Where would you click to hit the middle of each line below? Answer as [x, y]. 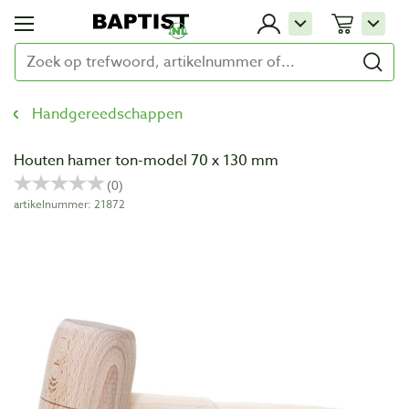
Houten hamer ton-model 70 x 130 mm [146, 161]
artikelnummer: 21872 [69, 204]
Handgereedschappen [107, 114]
